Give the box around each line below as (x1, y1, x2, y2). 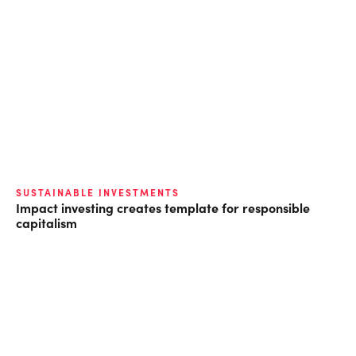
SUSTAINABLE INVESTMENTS (16, 185, 180, 199)
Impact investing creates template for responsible (16, 198, 310, 216)
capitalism (16, 213, 77, 231)
